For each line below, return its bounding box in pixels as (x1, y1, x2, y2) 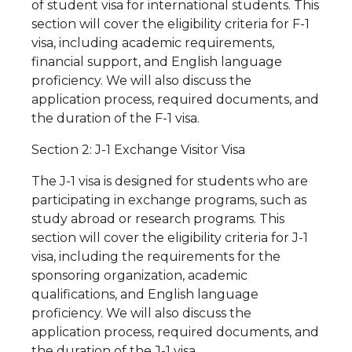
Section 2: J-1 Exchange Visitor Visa (31, 142, 245, 158)
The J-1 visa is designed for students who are (31, 174, 308, 189)
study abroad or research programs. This (31, 211, 284, 227)
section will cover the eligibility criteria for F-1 (31, 16, 310, 32)
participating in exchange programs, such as (31, 192, 306, 208)
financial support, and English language (31, 54, 282, 70)
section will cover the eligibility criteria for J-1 (31, 230, 308, 246)
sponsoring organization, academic (31, 268, 247, 284)
